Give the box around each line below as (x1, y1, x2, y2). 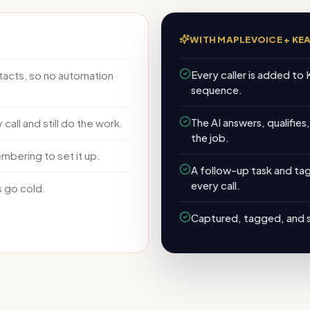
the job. (191, 131, 229, 144)
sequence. (191, 84, 242, 96)
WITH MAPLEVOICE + (190, 33, 292, 45)
